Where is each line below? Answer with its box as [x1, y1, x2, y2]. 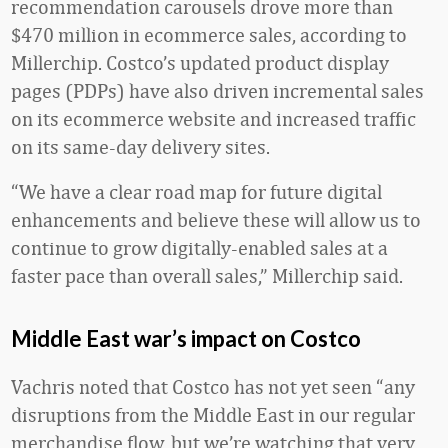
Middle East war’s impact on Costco [11, 325, 361, 352]
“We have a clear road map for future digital [11, 180, 382, 203]
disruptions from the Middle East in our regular [11, 403, 415, 426]
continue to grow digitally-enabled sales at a [11, 236, 388, 259]
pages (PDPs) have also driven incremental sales [11, 79, 424, 102]
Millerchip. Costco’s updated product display [11, 51, 389, 74]
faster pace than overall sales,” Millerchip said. [11, 264, 403, 287]
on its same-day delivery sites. [11, 135, 270, 158]
